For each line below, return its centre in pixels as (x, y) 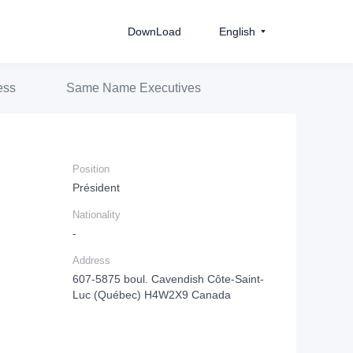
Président (96, 188)
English (237, 32)
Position (91, 169)
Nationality (97, 215)
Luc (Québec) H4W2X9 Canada (152, 295)
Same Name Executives (134, 88)
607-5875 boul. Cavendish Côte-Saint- (168, 279)
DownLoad (154, 32)
